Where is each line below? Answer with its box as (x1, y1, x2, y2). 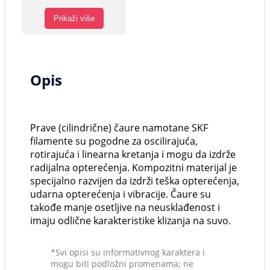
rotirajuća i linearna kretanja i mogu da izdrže (30, 148, 236, 162)
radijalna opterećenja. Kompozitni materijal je (30, 161, 237, 175)
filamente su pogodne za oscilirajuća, (30, 134, 198, 148)
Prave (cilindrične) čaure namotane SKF (30, 121, 208, 135)
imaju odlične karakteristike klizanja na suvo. (30, 214, 231, 228)
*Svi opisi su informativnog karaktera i (51, 246, 205, 259)
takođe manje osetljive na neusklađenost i (30, 201, 220, 215)
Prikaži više (53, 14, 95, 24)
